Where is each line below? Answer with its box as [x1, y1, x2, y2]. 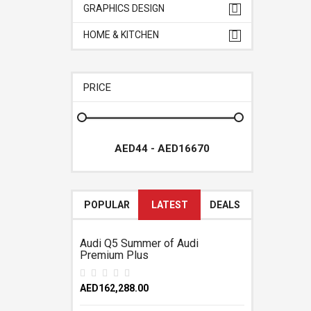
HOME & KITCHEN [83, 29, 159, 40]
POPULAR [83, 199, 130, 210]
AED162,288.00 [80, 283, 149, 294]
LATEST [151, 199, 188, 210]
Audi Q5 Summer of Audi [80, 237, 199, 250]
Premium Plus [80, 249, 149, 262]
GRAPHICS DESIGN [83, 3, 165, 14]
